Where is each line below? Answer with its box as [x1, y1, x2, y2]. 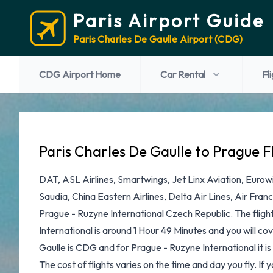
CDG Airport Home [39, 68, 121, 80]
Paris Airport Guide [73, 9, 264, 32]
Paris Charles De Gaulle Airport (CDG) [73, 33, 243, 45]
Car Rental [160, 68, 205, 80]
